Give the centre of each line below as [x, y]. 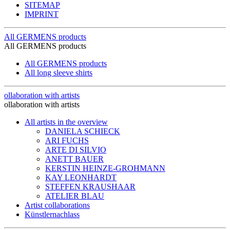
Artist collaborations [57, 205]
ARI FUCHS [67, 140]
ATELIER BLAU [75, 196]
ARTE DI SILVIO [76, 149]
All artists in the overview [66, 122]
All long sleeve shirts [59, 72]
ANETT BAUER [74, 159]
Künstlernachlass [52, 214]
